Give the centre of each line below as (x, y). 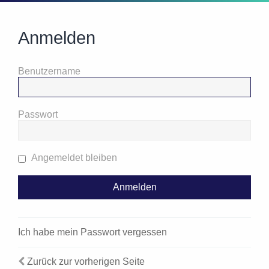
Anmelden (57, 38)
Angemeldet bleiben (73, 158)
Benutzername (49, 71)
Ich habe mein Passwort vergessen (92, 232)
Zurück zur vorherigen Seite (86, 262)
